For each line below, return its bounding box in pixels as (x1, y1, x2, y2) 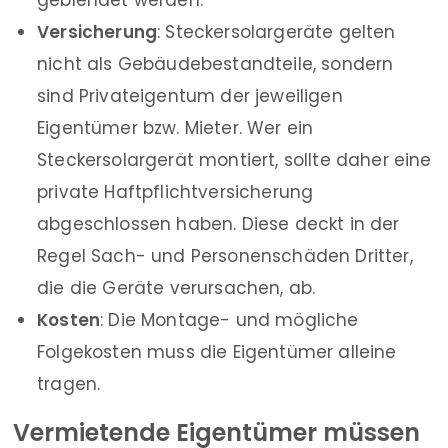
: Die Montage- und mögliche (100, 308, 359, 333)
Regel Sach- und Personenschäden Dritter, (37, 244, 413, 269)
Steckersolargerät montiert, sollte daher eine (37, 148, 432, 173)
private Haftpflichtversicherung (37, 180, 314, 205)
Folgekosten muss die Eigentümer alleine (37, 340, 397, 365)
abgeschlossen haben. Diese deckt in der (37, 212, 400, 237)
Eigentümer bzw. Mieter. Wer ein (37, 116, 314, 141)
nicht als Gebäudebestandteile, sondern (37, 52, 394, 77)
